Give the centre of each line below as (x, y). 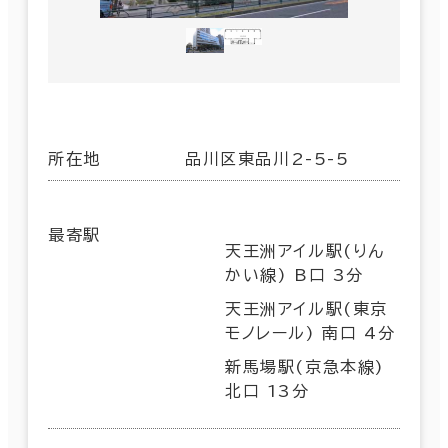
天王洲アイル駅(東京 (307, 308)
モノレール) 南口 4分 (310, 332)
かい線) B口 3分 (294, 274)
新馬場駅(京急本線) (305, 366)
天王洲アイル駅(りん (305, 250)
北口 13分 (267, 390)
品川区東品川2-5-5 (267, 158)
